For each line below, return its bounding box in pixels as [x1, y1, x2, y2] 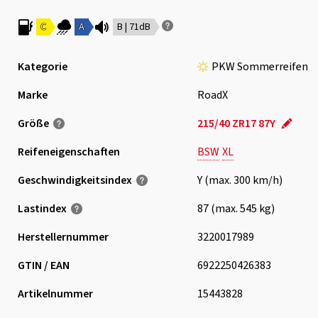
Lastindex [17, 201, 67, 216]
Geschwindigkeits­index [17, 172, 132, 188]
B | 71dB [116, 20, 150, 34]
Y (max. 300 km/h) [197, 172, 283, 188]
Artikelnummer [17, 286, 93, 302]
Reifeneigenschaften [17, 144, 120, 160]
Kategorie [17, 59, 67, 75]
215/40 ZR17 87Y [197, 116, 275, 131]
